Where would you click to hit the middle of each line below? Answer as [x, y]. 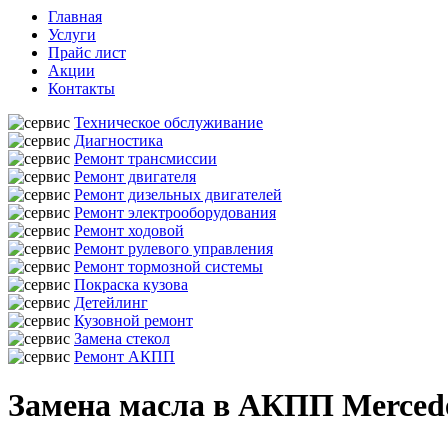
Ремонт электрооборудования [175, 212]
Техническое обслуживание [168, 122]
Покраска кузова [131, 284]
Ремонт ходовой [129, 230]
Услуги [72, 34]
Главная [75, 16]
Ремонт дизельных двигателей [178, 194]
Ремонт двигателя [135, 176]
